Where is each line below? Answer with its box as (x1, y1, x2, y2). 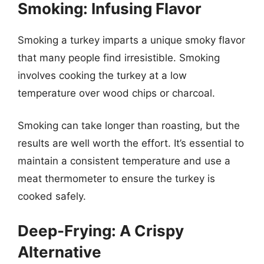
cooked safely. (18, 190, 86, 202)
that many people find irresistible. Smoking (18, 51, 220, 64)
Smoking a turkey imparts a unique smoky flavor (18, 34, 245, 46)
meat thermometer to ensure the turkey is (18, 173, 215, 184)
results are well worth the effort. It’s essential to (18, 137, 244, 149)
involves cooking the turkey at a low (18, 69, 187, 81)
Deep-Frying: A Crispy (18, 221, 184, 240)
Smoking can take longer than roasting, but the (18, 120, 240, 131)
